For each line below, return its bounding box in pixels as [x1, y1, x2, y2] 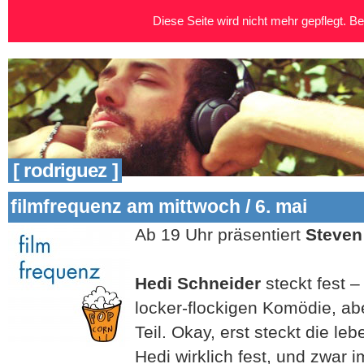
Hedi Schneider [135, 273, 261, 292]
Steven [305, 224, 362, 244]
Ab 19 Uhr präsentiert [135, 224, 305, 244]
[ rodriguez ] [8, 159, 118, 181]
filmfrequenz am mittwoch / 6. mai [10, 196, 307, 218]
